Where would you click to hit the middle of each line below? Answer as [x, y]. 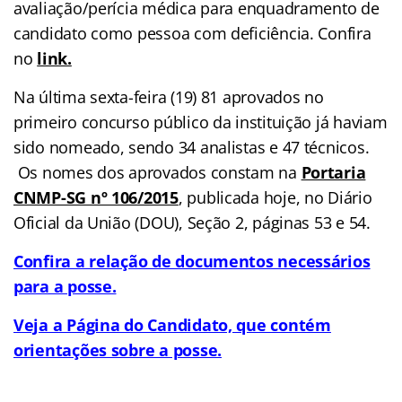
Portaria [333, 172]
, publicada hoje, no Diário [275, 197]
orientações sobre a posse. [118, 350]
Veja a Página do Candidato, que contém [172, 324]
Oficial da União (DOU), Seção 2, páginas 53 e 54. [192, 222]
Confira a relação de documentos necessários [192, 261]
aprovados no [273, 96]
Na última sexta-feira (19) [107, 96]
